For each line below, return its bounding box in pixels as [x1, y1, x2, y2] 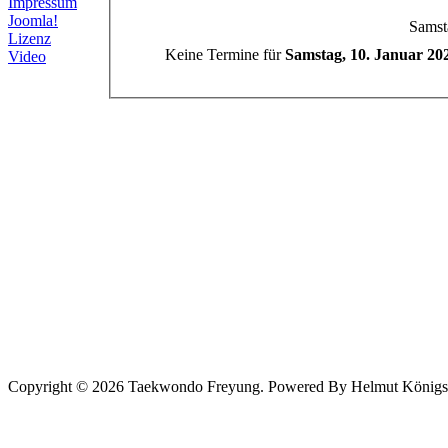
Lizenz [8, 30, 51, 47]
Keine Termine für [165, 45, 285, 63]
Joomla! [8, 12, 58, 29]
